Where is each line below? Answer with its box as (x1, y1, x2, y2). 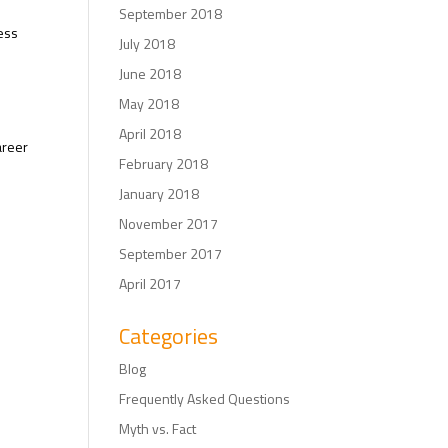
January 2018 (119, 183, 200, 205)
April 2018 (119, 123, 182, 145)
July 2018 (119, 33, 176, 55)
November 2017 (119, 213, 219, 235)
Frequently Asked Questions (119, 388, 291, 410)
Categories (119, 319, 219, 354)
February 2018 (119, 153, 209, 175)
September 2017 (119, 243, 223, 265)
